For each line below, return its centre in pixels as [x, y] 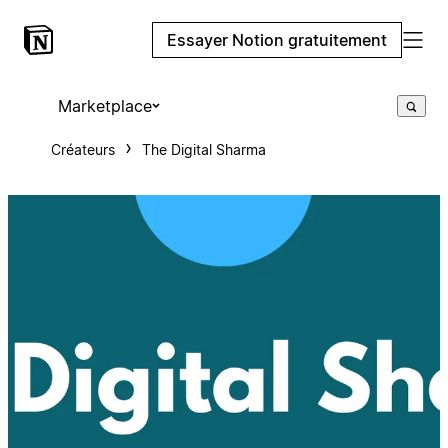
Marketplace [104, 106]
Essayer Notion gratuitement [277, 40]
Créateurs [82, 149]
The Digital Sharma [203, 149]
